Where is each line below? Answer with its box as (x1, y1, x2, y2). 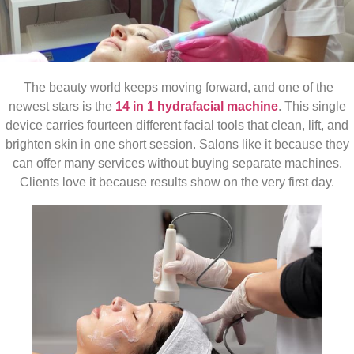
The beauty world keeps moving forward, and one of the (21, 80, 333, 94)
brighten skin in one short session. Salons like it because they (5, 137, 349, 151)
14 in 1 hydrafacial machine (115, 99, 278, 113)
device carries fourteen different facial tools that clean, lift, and (6, 118, 348, 132)
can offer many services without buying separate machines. (12, 156, 342, 170)
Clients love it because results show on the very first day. (20, 175, 334, 189)
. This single (277, 99, 346, 113)
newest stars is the (8, 99, 115, 113)
